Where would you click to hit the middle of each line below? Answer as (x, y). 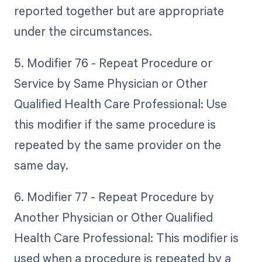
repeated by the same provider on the (117, 145)
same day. (41, 165)
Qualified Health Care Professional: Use (120, 104)
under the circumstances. (83, 31)
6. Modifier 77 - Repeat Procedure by (114, 197)
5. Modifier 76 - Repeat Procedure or (113, 63)
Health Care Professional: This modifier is (126, 238)
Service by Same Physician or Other (111, 83)
